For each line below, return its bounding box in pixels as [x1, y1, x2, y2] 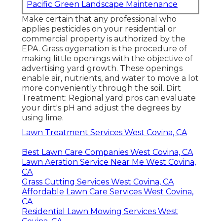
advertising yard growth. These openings [22, 63, 183, 73]
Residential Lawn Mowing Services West [22, 206, 178, 216]
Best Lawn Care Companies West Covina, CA [22, 147, 193, 157]
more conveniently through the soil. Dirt [22, 83, 181, 93]
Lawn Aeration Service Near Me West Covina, [22, 157, 196, 167]
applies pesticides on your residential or [22, 24, 176, 34]
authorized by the [114, 34, 185, 43]
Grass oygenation [42, 43, 110, 53]
